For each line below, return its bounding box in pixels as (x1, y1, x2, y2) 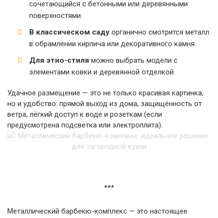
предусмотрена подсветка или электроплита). (7, 121, 163, 129)
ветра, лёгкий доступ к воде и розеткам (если (7, 110, 162, 119)
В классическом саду (29, 28, 109, 36)
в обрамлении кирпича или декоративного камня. (29, 39, 196, 48)
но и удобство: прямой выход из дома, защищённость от (7, 99, 202, 108)
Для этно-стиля (29, 56, 89, 65)
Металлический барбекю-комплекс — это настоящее (7, 207, 187, 216)
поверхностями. (29, 11, 82, 20)
